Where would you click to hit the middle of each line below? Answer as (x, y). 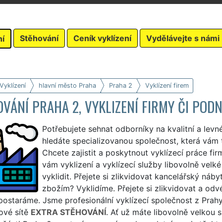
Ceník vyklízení (102, 38)
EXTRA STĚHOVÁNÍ (68, 212)
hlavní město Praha (67, 85)
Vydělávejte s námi (183, 38)
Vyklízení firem (167, 85)
